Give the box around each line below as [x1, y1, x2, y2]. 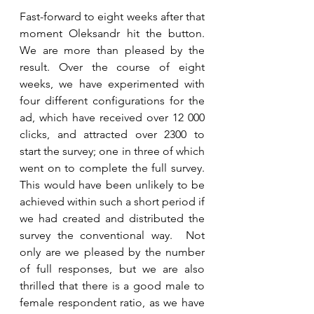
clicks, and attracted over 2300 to [20, 127, 205, 141]
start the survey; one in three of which [20, 144, 205, 158]
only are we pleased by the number [20, 245, 205, 259]
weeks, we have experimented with [20, 76, 205, 90]
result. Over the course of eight [20, 60, 205, 74]
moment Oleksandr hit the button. [20, 26, 205, 40]
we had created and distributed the [20, 211, 205, 225]
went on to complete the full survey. [20, 161, 205, 175]
